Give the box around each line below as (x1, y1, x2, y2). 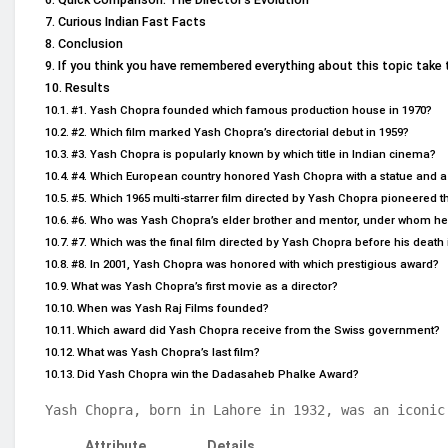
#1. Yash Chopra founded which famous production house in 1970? (71, 103, 433, 118)
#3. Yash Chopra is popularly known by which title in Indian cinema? (71, 147, 437, 162)
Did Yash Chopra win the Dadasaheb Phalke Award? (77, 367, 360, 382)
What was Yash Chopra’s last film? (77, 345, 261, 360)
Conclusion (57, 36, 123, 52)
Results (64, 80, 110, 96)
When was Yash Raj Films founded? (77, 301, 270, 316)
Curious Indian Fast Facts (57, 14, 206, 30)
